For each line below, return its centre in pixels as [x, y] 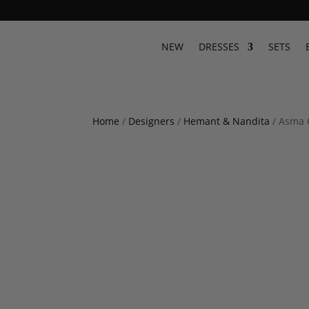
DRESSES [219, 47]
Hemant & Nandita [227, 121]
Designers [152, 121]
